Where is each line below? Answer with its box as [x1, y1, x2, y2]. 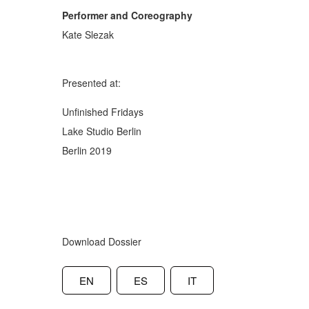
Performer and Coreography [61, 8, 192, 23]
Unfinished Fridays [61, 105, 143, 119]
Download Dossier [61, 235, 141, 249]
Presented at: [61, 75, 121, 90]
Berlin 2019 [61, 143, 112, 158]
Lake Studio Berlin [61, 124, 141, 139]
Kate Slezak [61, 28, 114, 42]
